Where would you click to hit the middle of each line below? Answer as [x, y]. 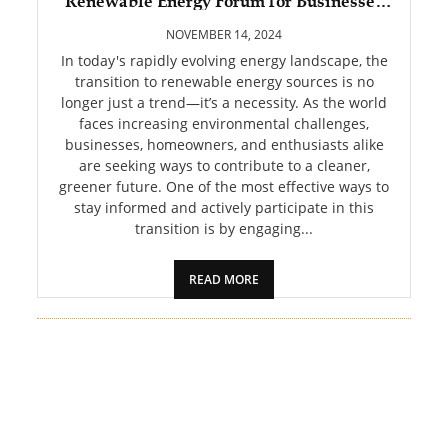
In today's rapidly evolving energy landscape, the [224, 60]
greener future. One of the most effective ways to [224, 186]
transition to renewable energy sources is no [224, 81]
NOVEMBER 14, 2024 [224, 34]
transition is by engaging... [224, 228]
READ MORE [224, 279]
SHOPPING [87, 58]
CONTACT [83, 179]
